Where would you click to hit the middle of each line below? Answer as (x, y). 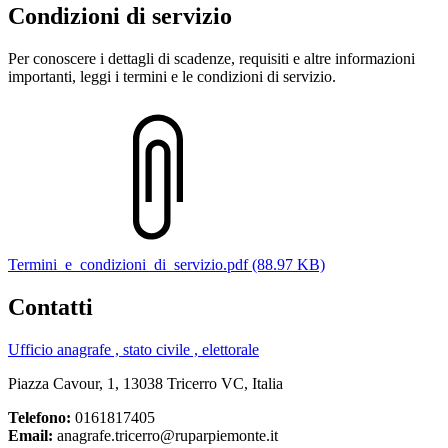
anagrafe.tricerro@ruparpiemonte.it (165, 435)
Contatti (50, 307)
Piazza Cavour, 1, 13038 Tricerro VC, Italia (145, 383)
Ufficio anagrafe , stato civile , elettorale (133, 349)
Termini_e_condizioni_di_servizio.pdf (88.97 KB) (166, 265)
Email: (30, 435)
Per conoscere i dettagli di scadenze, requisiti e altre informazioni (211, 59)
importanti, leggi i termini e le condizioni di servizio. (172, 77)
